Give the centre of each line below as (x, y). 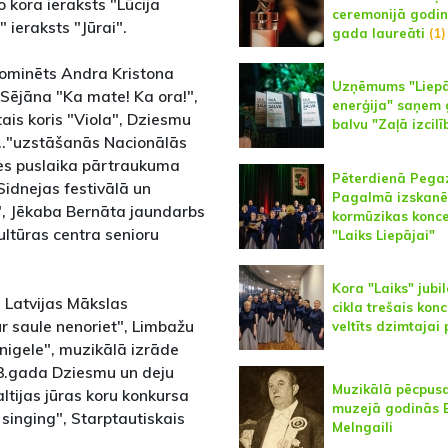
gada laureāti (378, 32)
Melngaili (362, 427)
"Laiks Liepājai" (383, 234)
